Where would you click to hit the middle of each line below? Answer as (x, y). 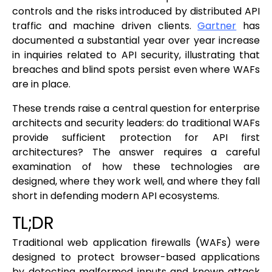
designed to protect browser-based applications (136, 257)
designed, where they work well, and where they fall (136, 182)
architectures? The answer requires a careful (136, 152)
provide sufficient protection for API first (136, 138)
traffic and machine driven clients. (105, 26)
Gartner (217, 26)
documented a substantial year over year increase (136, 41)
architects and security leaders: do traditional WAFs (136, 123)
